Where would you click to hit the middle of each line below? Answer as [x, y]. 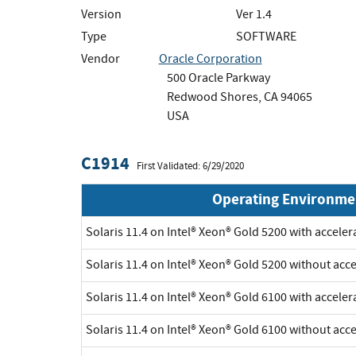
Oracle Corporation [210, 58]
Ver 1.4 [254, 14]
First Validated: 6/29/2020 [190, 166]
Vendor [101, 58]
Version [101, 14]
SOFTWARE [266, 36]
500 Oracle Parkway [218, 77]
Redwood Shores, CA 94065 [239, 97]
